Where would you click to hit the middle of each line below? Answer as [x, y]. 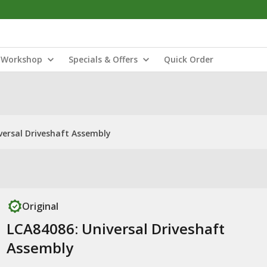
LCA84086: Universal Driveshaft [115, 229]
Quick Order [189, 59]
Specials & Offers [103, 59]
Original [40, 206]
